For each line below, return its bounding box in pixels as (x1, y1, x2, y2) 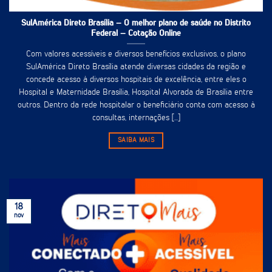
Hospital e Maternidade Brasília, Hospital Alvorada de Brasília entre (19, 88, 253, 97)
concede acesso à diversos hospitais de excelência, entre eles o (25, 75, 246, 84)
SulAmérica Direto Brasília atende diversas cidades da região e (26, 63, 246, 72)
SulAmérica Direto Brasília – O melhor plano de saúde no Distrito (21, 18, 251, 27)
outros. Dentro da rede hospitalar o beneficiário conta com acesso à (17, 101, 255, 110)
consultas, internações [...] (92, 114, 180, 123)
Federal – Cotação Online (91, 29, 181, 38)
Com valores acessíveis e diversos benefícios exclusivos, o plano (26, 50, 246, 59)
